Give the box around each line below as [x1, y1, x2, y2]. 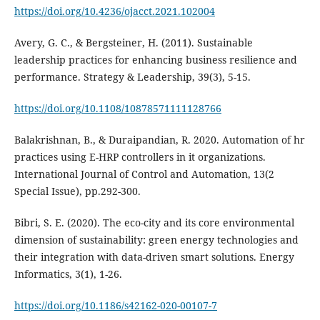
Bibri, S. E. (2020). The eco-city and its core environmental [14, 215, 294, 229]
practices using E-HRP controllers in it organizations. [14, 149, 266, 164]
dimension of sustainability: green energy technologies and [14, 232, 299, 246]
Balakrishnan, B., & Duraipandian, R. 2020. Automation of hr [14, 132, 305, 146]
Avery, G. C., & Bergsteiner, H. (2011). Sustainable [14, 35, 253, 49]
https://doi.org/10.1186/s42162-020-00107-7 [14, 299, 217, 312]
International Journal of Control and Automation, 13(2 [14, 166, 274, 181]
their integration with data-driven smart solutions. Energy [14, 249, 294, 264]
